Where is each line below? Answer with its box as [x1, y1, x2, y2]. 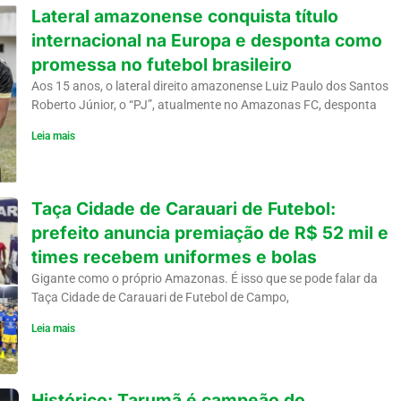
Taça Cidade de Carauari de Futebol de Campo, [30, 289, 289, 304]
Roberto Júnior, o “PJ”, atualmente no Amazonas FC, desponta [30, 97, 377, 112]
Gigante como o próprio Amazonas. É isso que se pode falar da [30, 270, 378, 286]
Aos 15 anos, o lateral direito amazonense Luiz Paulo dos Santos [30, 78, 388, 93]
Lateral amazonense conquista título [30, 4, 338, 27]
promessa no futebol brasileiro [30, 53, 292, 75]
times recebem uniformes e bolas [30, 245, 317, 268]
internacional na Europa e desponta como [30, 29, 382, 51]
